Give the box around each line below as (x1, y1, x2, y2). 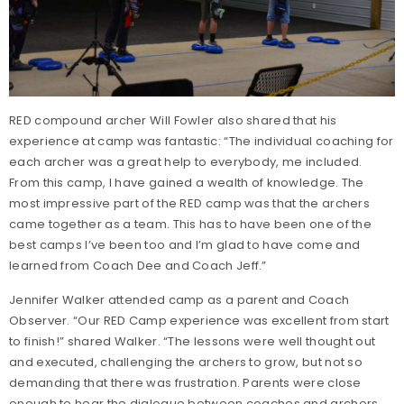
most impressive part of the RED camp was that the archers (9, 194, 371, 212)
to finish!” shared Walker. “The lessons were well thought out (9, 332, 376, 350)
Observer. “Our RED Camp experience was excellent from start (9, 311, 390, 329)
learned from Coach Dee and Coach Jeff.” (9, 256, 267, 274)
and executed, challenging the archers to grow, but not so (9, 353, 363, 371)
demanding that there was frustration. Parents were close (9, 373, 362, 391)
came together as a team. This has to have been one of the (9, 215, 372, 233)
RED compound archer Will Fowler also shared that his (9, 111, 337, 129)
